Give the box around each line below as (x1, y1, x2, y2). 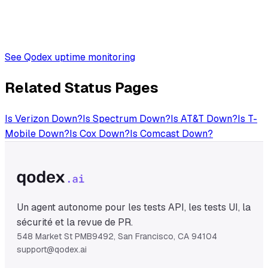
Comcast (140, 127, 179, 140)
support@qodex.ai (17, 243, 87, 255)
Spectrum (93, 112, 137, 125)
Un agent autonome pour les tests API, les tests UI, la (17, 200, 251, 214)
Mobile (5, 127, 36, 140)
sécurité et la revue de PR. (17, 215, 133, 229)
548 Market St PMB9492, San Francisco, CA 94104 (17, 230, 217, 242)
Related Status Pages (5, 78, 159, 97)
